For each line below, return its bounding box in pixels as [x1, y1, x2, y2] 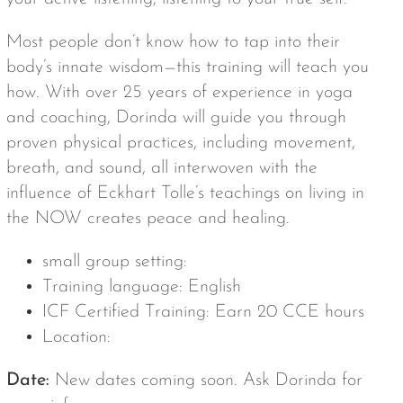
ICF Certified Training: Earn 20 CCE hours [41, 302, 364, 321]
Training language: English [41, 277, 241, 296]
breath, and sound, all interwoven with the [5, 158, 318, 177]
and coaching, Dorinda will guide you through [5, 108, 346, 127]
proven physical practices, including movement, [5, 133, 355, 152]
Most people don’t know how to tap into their [5, 32, 340, 51]
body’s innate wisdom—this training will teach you [5, 58, 369, 76]
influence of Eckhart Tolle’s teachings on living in [5, 184, 364, 202]
